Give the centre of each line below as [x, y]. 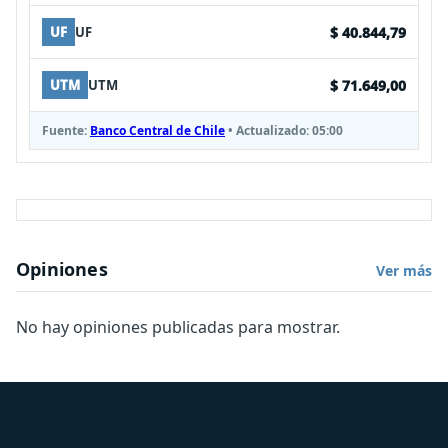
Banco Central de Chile [157, 131]
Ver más [404, 271]
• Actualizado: [268, 131]
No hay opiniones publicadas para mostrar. [178, 327]
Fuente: [66, 131]
